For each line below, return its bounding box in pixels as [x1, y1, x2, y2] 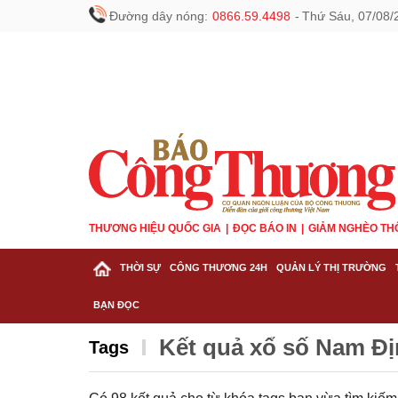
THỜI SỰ [120, 262, 161, 273]
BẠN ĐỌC [93, 299, 139, 310]
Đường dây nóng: [109, 9, 208, 23]
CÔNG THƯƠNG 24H [170, 262, 267, 273]
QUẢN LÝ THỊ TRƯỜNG [276, 262, 386, 273]
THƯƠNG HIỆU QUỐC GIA [89, 222, 221, 235]
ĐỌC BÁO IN [233, 222, 297, 235]
